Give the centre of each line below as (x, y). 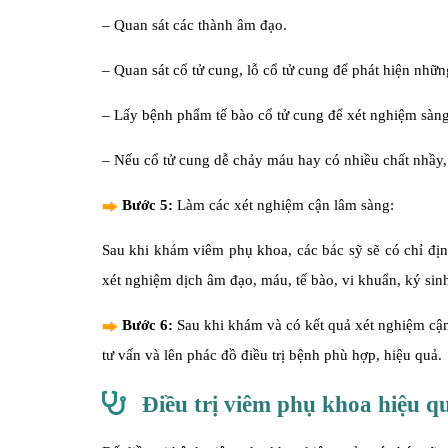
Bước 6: (148, 325)
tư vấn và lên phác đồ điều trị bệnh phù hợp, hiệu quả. (272, 355)
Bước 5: (147, 205)
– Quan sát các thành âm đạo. (194, 25)
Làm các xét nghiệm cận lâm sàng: (283, 205)
